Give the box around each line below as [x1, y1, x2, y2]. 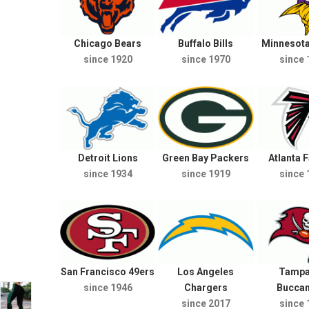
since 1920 [83, 54, 132, 66]
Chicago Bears [74, 38, 142, 50]
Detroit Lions [77, 152, 138, 163]
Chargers [183, 281, 228, 293]
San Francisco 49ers [61, 266, 155, 277]
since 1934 [83, 168, 132, 179]
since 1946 [83, 281, 132, 293]
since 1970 [181, 54, 230, 66]
